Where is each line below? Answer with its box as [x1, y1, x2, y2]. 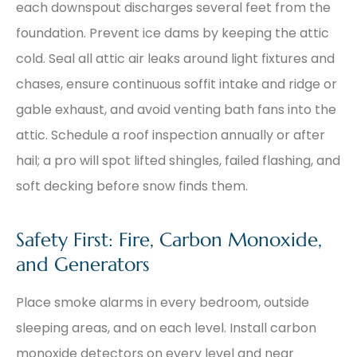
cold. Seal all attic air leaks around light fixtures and [16, 49, 335, 68]
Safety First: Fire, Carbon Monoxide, [16, 227, 322, 252]
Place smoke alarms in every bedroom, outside [16, 292, 309, 312]
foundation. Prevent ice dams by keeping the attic [16, 23, 329, 42]
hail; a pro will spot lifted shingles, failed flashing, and [16, 151, 340, 170]
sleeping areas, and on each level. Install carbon [16, 318, 316, 337]
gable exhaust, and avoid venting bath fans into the [16, 100, 336, 119]
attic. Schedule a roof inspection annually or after [16, 125, 325, 144]
